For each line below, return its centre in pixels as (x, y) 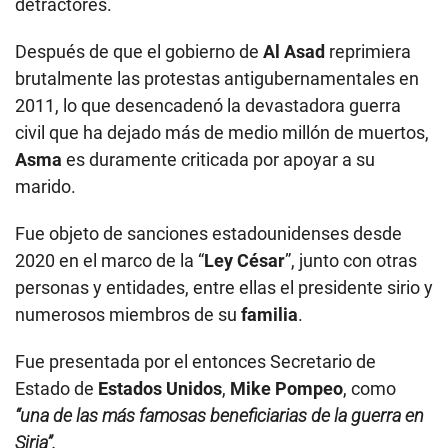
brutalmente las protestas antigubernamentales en (217, 78)
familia (269, 314)
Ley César (244, 260)
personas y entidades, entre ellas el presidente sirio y (224, 287)
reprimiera (370, 51)
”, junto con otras (351, 260)
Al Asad (296, 51)
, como (369, 388)
